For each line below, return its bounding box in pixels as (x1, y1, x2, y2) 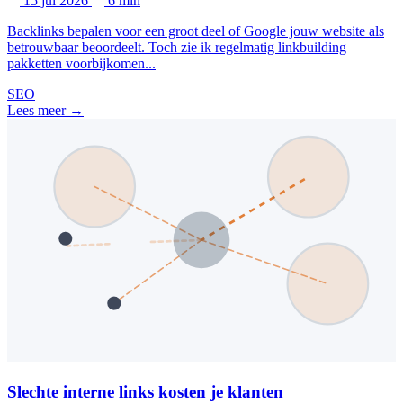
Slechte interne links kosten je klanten (7, 381, 283, 401)
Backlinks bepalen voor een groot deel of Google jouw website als (7, 23, 384, 40)
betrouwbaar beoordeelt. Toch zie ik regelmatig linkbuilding (7, 40, 346, 56)
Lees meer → (7, 103, 84, 119)
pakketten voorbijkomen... (7, 56, 156, 72)
